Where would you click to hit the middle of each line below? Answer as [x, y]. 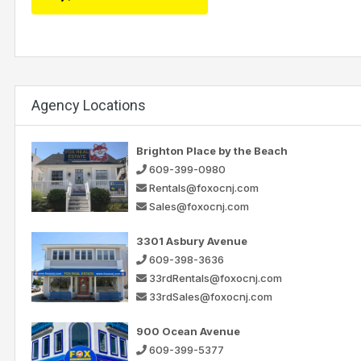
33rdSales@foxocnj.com [211, 296]
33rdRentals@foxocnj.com [216, 278]
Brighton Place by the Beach [212, 150]
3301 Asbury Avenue [192, 241]
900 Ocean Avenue [188, 331]
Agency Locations [89, 105]
